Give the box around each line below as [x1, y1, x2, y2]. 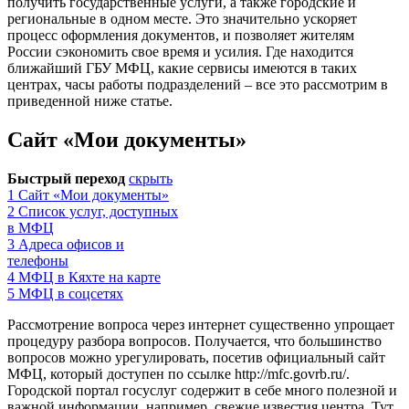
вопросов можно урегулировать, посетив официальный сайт [7, 349, 385, 365]
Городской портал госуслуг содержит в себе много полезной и [7, 382, 397, 398]
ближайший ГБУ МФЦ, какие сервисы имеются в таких [7, 59, 357, 76]
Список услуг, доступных [18, 203, 178, 219]
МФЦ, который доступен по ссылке [7, 365, 235, 382]
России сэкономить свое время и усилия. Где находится [7, 43, 353, 59]
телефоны [7, 252, 68, 268]
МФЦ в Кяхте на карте [18, 268, 161, 285]
